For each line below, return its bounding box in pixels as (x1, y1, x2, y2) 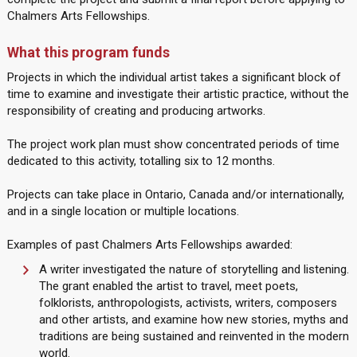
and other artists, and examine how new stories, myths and (38, 312, 348, 327)
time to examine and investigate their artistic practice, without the (6, 87, 349, 101)
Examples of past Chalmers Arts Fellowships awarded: (6, 237, 292, 252)
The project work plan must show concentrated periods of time (6, 137, 339, 151)
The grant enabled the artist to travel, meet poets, (38, 279, 298, 293)
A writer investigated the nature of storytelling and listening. (38, 262, 349, 277)
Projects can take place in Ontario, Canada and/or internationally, (6, 187, 344, 202)
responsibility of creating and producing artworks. (6, 104, 265, 118)
